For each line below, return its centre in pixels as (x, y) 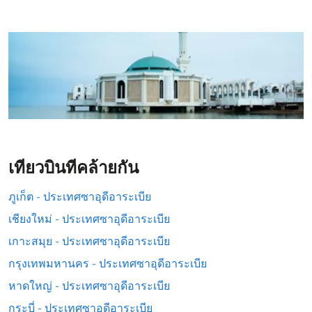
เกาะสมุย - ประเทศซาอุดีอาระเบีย (89, 241)
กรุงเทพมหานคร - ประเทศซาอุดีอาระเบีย (108, 264)
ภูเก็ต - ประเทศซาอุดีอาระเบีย (80, 197)
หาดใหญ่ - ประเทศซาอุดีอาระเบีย (89, 286)
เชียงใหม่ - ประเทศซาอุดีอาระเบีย (89, 219)
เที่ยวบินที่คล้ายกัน (73, 167)
